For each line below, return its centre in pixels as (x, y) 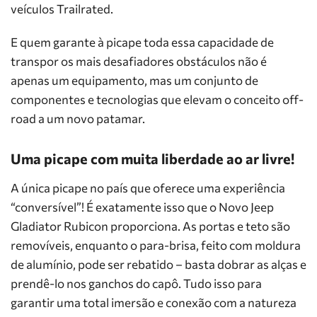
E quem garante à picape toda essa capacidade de (142, 42)
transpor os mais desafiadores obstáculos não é (139, 61)
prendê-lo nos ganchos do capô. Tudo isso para (136, 283)
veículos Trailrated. (62, 9)
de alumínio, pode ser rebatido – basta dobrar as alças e (158, 264)
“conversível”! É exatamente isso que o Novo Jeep (142, 207)
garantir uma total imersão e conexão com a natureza (154, 302)
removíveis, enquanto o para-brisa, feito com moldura (156, 245)
